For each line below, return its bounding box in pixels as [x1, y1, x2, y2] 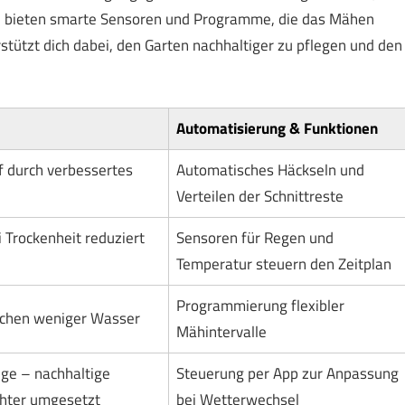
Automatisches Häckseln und [175, 158, 364, 183]
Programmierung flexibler [175, 294, 344, 318]
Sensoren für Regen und [175, 226, 334, 250]
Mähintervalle [175, 320, 267, 344]
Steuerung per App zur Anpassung [175, 362, 399, 386]
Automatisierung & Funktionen [175, 117, 378, 141]
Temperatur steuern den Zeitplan [175, 252, 391, 277]
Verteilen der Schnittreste [175, 184, 344, 209]
